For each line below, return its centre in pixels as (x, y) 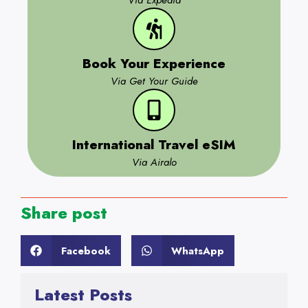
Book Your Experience (154, 64)
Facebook (86, 251)
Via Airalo (154, 163)
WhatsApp (198, 251)
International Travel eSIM (154, 145)
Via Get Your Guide (154, 81)
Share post (64, 213)
